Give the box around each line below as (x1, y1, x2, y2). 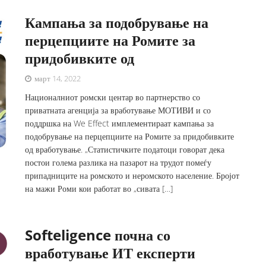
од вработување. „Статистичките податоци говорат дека (25, 144, 225, 155)
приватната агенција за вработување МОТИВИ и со (25, 104, 211, 116)
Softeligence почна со (25, 225, 171, 245)
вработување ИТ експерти (25, 243, 196, 262)
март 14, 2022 (33, 73, 81, 84)
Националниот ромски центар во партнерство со (25, 91, 201, 103)
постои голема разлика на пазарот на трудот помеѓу (25, 157, 212, 168)
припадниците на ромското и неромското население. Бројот (25, 170, 240, 181)
